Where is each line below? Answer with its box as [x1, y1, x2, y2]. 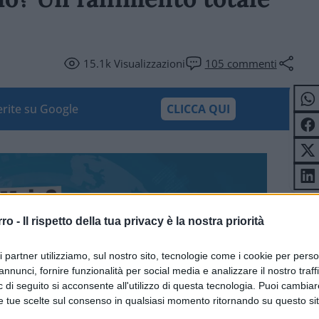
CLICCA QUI [166, 101, 230, 117]
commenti [224, 56, 277, 70]
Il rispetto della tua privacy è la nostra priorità [23, 214, 264, 227]
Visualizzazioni [110, 56, 185, 70]
